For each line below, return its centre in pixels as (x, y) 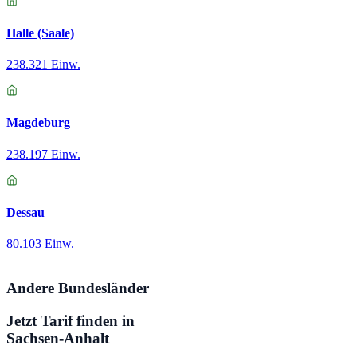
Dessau (25, 212)
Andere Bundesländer (78, 288)
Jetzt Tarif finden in (71, 320)
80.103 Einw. (40, 244)
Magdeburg (38, 123)
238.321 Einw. (43, 65)
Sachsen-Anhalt (58, 338)
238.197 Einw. (43, 154)
